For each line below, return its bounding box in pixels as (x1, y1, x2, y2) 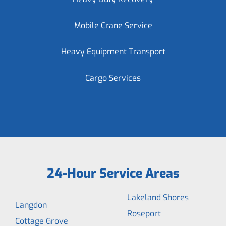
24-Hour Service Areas (46, 165, 180, 182)
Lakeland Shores (127, 192, 189, 203)
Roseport (127, 208, 161, 219)
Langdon (15, 200, 47, 210)
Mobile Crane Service (74, 20, 152, 31)
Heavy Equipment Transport (61, 46, 165, 57)
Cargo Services (85, 73, 141, 83)
